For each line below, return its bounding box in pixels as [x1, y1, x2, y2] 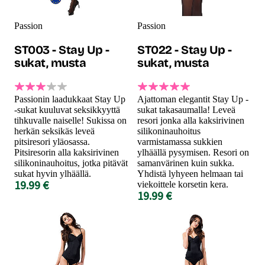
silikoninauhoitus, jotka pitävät [14, 157, 128, 168]
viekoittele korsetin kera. [137, 179, 228, 189]
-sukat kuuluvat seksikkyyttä [14, 104, 120, 115]
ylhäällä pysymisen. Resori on [137, 147, 249, 157]
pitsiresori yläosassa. [14, 136, 90, 147]
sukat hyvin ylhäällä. [14, 168, 91, 179]
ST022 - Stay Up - [137, 42, 232, 57]
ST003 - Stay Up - [14, 42, 109, 57]
